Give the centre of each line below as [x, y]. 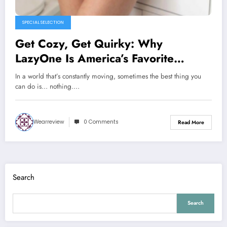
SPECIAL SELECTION [43, 23]
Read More [191, 122]
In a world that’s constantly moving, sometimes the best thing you [108, 77]
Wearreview [49, 122]
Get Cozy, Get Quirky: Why [89, 44]
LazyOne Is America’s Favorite [94, 59]
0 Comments [101, 122]
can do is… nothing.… [47, 87]
